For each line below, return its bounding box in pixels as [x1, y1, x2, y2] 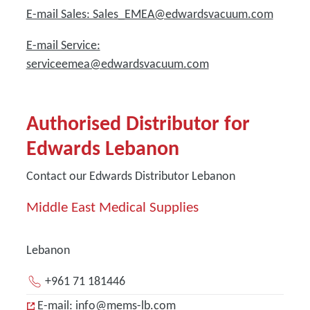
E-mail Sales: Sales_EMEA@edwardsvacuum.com [26, 6, 273, 21]
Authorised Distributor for [26, 110, 250, 136]
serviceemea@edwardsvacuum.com [26, 56, 209, 71]
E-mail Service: [26, 37, 100, 53]
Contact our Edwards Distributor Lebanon [26, 168, 235, 183]
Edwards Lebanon [26, 135, 179, 161]
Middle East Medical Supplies [26, 198, 199, 216]
